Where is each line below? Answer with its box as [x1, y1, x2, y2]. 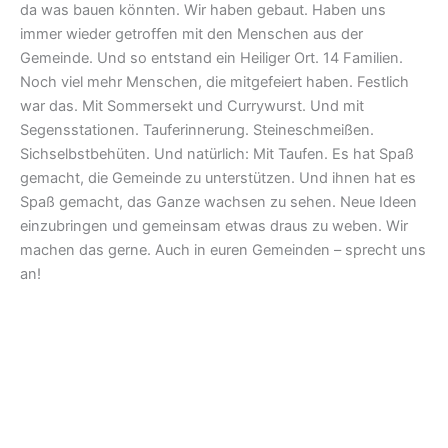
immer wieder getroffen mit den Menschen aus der [20, 24, 363, 43]
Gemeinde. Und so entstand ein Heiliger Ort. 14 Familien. [20, 48, 403, 67]
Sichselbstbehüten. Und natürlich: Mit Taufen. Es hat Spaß [20, 144, 414, 163]
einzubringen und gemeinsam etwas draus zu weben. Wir [20, 216, 408, 235]
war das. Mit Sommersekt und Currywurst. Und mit [20, 96, 364, 115]
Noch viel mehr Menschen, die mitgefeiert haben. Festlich [20, 72, 409, 91]
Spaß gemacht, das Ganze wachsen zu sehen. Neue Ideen [20, 192, 417, 211]
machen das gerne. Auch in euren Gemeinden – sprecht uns [20, 240, 426, 259]
